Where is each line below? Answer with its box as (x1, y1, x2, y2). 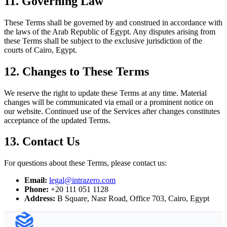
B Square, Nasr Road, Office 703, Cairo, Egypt (57, 194, 209, 203)
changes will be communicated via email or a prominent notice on (4, 97, 213, 106)
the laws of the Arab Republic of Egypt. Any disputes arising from (4, 27, 215, 36)
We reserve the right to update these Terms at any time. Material (4, 88, 207, 97)
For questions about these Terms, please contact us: (4, 159, 167, 168)
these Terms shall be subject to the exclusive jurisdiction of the (4, 36, 202, 45)
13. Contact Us (4, 135, 80, 148)
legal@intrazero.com (49, 176, 116, 185)
